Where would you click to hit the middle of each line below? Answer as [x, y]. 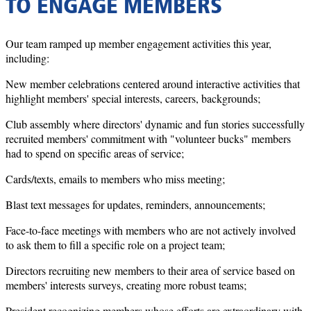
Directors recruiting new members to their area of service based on [150, 270]
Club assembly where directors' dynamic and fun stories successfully [155, 124]
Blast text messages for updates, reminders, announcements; [135, 204]
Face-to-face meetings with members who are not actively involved [151, 230]
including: [27, 58]
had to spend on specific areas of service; [95, 153]
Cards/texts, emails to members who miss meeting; [115, 178]
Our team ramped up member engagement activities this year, [138, 43]
